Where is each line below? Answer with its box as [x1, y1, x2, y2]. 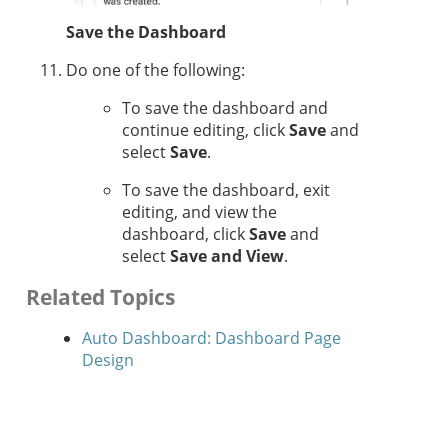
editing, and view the [122, 201, 277, 224]
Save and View [170, 245, 284, 268]
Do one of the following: [66, 59, 245, 82]
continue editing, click [122, 119, 289, 142]
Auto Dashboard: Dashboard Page [82, 327, 341, 350]
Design [82, 349, 134, 372]
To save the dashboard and [122, 97, 328, 120]
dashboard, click [122, 223, 249, 246]
